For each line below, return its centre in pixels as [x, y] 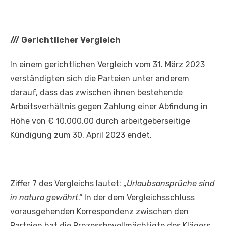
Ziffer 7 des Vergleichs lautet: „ [68, 184]
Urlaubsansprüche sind [171, 184]
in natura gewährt [44, 198]
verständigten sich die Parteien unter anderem [100, 79]
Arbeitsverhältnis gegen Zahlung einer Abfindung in [109, 107]
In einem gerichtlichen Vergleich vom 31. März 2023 [107, 65]
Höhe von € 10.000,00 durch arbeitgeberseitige [100, 121]
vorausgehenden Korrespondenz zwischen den [99, 212]
